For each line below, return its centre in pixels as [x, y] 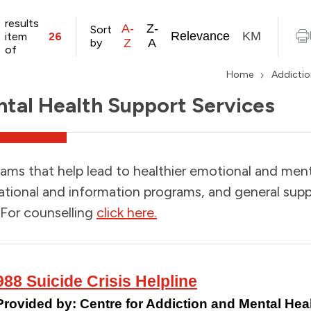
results [22, 23]
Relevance [200, 36]
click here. [126, 212]
